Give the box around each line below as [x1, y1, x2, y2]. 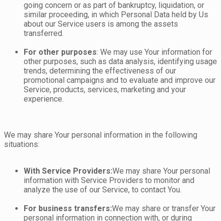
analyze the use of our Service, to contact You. [24, 185, 182, 195]
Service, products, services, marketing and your [24, 85, 186, 95]
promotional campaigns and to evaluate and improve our [24, 75, 216, 85]
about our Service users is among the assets [24, 19, 178, 29]
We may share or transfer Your [112, 204, 216, 214]
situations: [4, 140, 39, 149]
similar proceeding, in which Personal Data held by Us [24, 10, 208, 20]
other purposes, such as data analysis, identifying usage [24, 57, 217, 67]
